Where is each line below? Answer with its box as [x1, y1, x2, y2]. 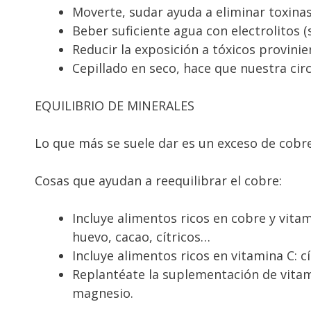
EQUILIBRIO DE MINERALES [35, 97, 194, 115]
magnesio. [72, 285, 133, 302]
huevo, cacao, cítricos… [72, 228, 210, 246]
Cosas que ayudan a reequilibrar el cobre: [35, 172, 282, 190]
